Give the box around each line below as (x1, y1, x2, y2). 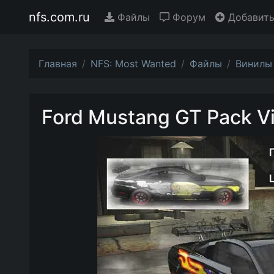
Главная (39, 57, 77, 70)
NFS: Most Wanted (91, 57, 176, 70)
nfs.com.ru (29, 10, 90, 24)
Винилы (235, 57, 272, 70)
